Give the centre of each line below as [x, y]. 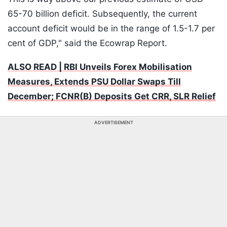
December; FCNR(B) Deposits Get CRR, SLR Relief [112, 97]
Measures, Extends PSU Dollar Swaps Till [94, 82]
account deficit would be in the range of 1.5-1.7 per [111, 29]
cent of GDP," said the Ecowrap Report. [87, 43]
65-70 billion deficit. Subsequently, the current [102, 14]
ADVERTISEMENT [113, 123]
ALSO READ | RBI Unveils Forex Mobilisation [100, 67]
